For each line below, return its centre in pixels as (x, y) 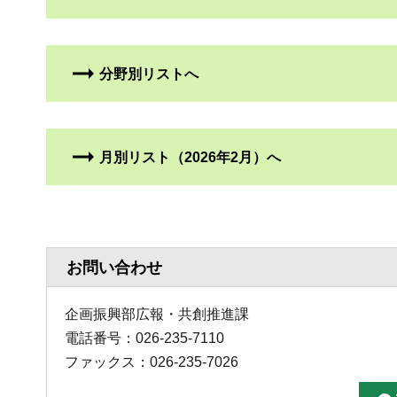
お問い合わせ (114, 268)
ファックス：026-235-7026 (152, 362)
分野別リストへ (149, 74)
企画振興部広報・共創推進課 (157, 315)
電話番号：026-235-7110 (144, 339)
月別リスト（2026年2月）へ (190, 158)
